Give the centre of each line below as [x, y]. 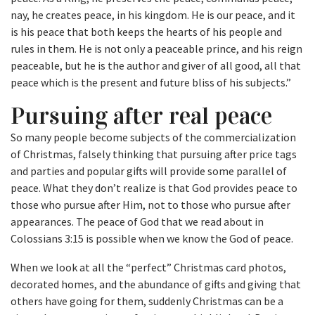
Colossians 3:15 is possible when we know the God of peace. [152, 239]
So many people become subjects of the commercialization [153, 137]
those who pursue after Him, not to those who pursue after [150, 205]
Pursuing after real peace [141, 116]
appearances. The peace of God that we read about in [137, 222]
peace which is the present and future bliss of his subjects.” [151, 83]
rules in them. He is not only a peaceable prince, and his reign [156, 49]
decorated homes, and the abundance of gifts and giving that [156, 284]
